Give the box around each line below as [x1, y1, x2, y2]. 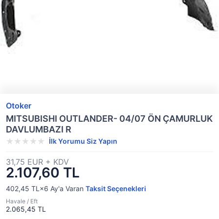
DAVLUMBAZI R [6, 124, 71, 134]
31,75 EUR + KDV [6, 157, 69, 167]
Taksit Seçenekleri [86, 184, 146, 193]
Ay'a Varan [48, 184, 86, 193]
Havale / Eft [6, 197, 38, 205]
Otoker [6, 101, 31, 110]
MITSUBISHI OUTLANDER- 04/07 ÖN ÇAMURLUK [6, 113, 213, 124]
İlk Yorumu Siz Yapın [49, 137, 117, 145]
